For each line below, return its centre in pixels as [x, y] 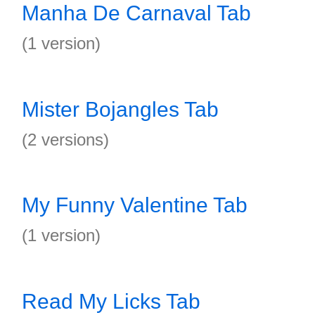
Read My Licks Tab [111, 301]
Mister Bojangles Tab [120, 109]
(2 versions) [65, 140]
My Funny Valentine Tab [135, 205]
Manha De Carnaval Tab [136, 13]
